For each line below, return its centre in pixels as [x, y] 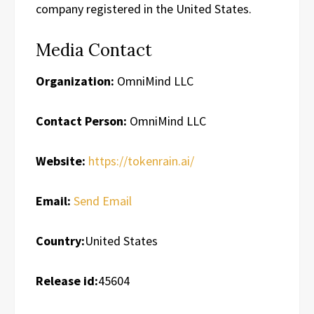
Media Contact [94, 50]
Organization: [75, 81]
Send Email [103, 200]
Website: [61, 161]
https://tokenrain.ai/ [141, 161]
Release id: [67, 280]
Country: [60, 240]
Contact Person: [81, 121]
